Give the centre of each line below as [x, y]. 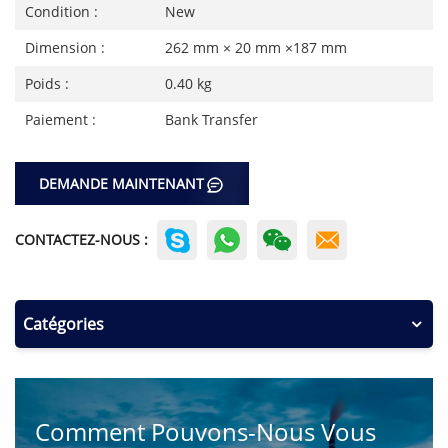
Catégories [63, 324]
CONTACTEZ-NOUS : [81, 240]
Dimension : [65, 47]
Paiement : [60, 119]
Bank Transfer [211, 119]
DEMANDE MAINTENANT [121, 184]
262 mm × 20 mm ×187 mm [256, 47]
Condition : [61, 11]
